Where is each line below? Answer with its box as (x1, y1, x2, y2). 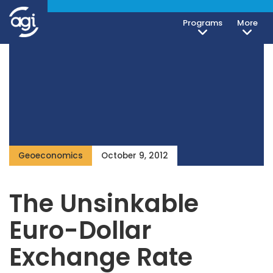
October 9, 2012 (101, 150, 168, 161)
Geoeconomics (18, 150, 83, 161)
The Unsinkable (9, 186, 199, 221)
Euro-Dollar (9, 213, 152, 247)
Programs (183, 17, 222, 29)
